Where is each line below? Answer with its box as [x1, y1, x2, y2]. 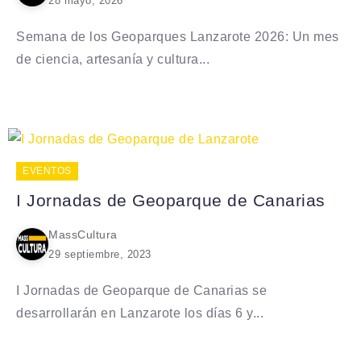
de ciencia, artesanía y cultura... [16, 52, 210, 66]
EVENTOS [23, 164, 72, 176]
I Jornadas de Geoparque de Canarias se [16, 283, 267, 297]
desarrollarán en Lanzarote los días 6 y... [16, 305, 263, 320]
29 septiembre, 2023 [48, 247, 151, 260]
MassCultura [48, 227, 118, 241]
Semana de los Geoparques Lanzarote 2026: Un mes [16, 29, 339, 44]
